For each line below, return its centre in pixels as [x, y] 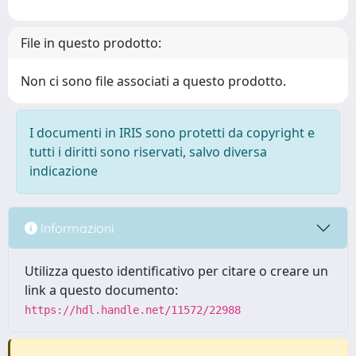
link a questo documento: [101, 290]
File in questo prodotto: [91, 43]
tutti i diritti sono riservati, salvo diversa [148, 152]
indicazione [64, 171]
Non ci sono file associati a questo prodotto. [153, 81]
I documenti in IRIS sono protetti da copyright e [172, 133]
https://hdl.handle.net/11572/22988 [133, 310]
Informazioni [75, 228]
